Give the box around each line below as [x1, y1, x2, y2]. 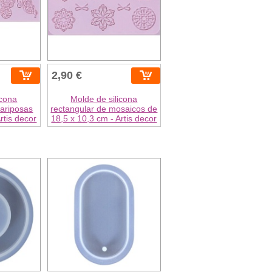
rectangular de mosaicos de [50, 103, 158, 114]
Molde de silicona [70, 93, 138, 104]
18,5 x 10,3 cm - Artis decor [51, 113, 157, 123]
